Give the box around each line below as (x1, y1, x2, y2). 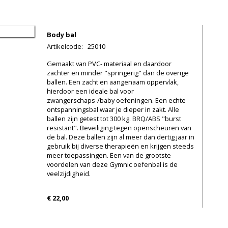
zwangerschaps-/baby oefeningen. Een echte (47, 95, 186, 105)
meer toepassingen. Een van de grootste (47, 150, 171, 160)
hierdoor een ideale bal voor (47, 86, 134, 96)
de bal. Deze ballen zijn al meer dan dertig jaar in (47, 132, 194, 141)
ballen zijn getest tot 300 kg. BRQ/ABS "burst (47, 113, 181, 123)
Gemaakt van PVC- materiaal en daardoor (47, 59, 172, 68)
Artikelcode (47, 42, 81, 51)
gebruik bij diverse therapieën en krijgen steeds (47, 141, 194, 151)
